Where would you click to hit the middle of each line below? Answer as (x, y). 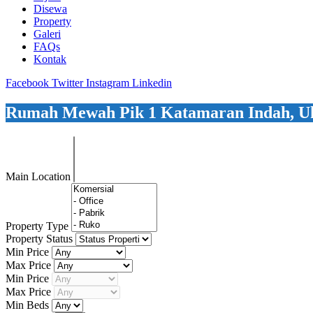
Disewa (50, 9)
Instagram (108, 83)
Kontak (50, 59)
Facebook (27, 83)
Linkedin (152, 83)
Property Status (41, 239)
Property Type (38, 226)
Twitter (67, 83)
